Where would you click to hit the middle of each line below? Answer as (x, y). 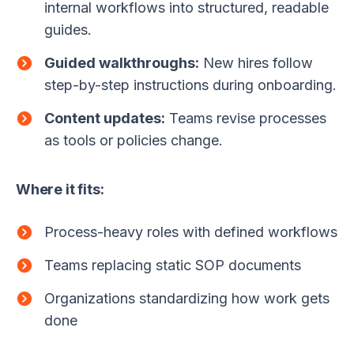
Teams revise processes (246, 118)
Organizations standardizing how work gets (187, 298)
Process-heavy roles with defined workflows (191, 232)
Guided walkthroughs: (122, 62)
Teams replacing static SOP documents (173, 265)
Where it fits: (60, 189)
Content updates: (105, 118)
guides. (68, 29)
